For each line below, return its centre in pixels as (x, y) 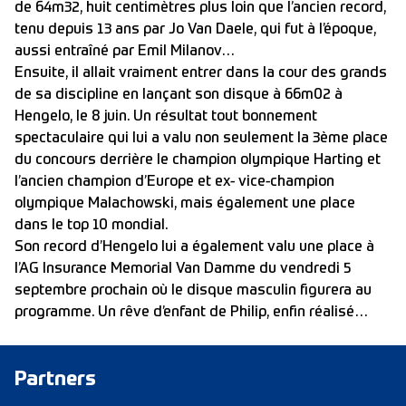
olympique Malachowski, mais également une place (185, 204)
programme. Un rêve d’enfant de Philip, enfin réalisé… (191, 313)
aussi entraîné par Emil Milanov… (125, 52)
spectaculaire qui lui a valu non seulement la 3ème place (201, 139)
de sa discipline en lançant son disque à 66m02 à (179, 95)
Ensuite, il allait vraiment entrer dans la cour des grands (201, 73)
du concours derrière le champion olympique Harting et (198, 160)
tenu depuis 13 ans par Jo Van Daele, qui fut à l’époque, (195, 30)
